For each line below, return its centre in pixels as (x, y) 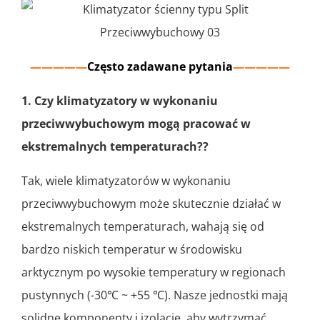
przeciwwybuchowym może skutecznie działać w (151, 204)
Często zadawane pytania (160, 67)
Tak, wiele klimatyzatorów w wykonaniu (126, 181)
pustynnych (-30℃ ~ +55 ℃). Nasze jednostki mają (155, 295)
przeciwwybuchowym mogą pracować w (136, 124)
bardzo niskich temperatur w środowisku (132, 250)
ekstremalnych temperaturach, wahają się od (143, 227)
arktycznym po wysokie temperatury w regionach (154, 272)
